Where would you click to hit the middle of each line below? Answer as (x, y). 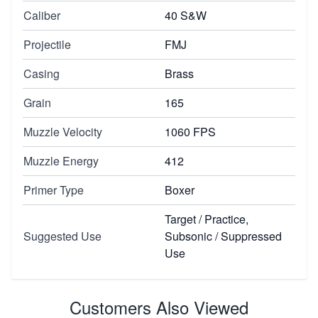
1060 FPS (190, 131)
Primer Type (54, 190)
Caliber (42, 15)
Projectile (47, 44)
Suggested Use (62, 236)
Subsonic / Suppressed (223, 236)
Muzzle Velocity (63, 131)
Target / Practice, (207, 219)
